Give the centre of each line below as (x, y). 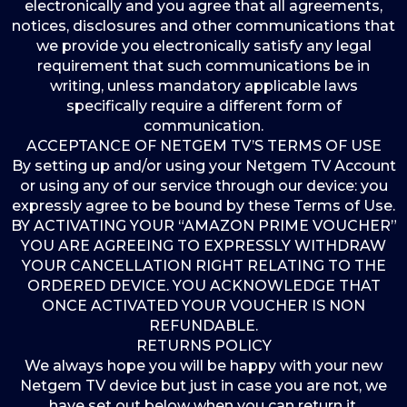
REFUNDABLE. (203, 326)
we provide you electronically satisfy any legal (203, 46)
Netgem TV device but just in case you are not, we (203, 386)
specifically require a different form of (203, 106)
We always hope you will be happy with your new (203, 366)
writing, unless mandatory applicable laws (203, 86)
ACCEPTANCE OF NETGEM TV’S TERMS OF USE (203, 146)
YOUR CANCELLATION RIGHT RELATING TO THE (203, 266)
